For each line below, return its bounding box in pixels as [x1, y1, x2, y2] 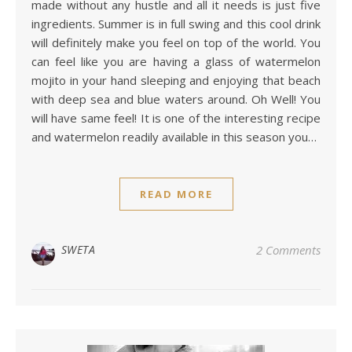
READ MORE [139, 187, 213, 202]
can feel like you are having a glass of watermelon [31, 53, 321, 70]
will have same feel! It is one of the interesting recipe [31, 110, 321, 126]
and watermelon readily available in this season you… [31, 129, 317, 145]
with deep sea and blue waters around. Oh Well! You [31, 91, 321, 108]
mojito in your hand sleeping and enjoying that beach [31, 72, 321, 89]
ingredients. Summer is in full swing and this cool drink [31, 16, 321, 32]
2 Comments [256, 242, 321, 258]
